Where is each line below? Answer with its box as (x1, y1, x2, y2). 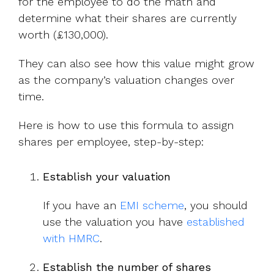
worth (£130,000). (18, 28, 108, 41)
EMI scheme (120, 198, 184, 212)
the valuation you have (65, 215, 187, 228)
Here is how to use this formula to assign (18, 118, 234, 131)
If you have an (43, 198, 120, 212)
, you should (184, 198, 248, 212)
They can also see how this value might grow (18, 56, 254, 70)
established (187, 215, 245, 228)
